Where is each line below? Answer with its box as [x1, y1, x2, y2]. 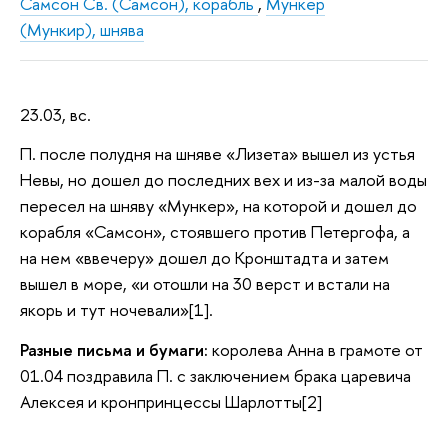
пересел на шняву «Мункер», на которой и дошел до [20, 194, 417, 218]
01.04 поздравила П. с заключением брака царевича [20, 363, 411, 387]
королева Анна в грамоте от [208, 337, 423, 361]
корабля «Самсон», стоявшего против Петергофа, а [20, 220, 410, 244]
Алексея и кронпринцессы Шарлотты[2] [20, 389, 322, 413]
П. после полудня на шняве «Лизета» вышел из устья [20, 142, 415, 166]
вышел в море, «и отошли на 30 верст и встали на [20, 272, 390, 296]
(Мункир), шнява [20, 17, 144, 41]
